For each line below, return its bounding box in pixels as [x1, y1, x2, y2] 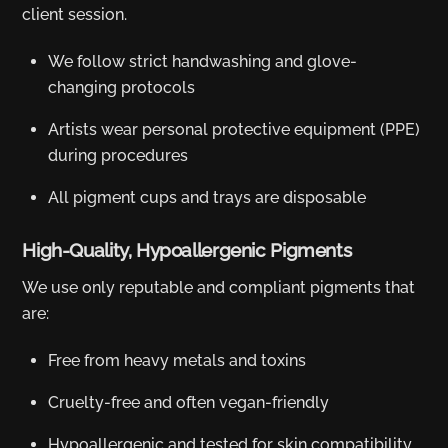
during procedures [48, 146, 188, 166]
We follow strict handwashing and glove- [48, 52, 357, 72]
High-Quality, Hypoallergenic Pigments [22, 238, 352, 261]
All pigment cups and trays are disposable [48, 188, 366, 208]
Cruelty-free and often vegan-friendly [48, 392, 329, 412]
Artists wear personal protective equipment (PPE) [48, 120, 420, 140]
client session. [22, 5, 128, 25]
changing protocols [48, 78, 195, 98]
